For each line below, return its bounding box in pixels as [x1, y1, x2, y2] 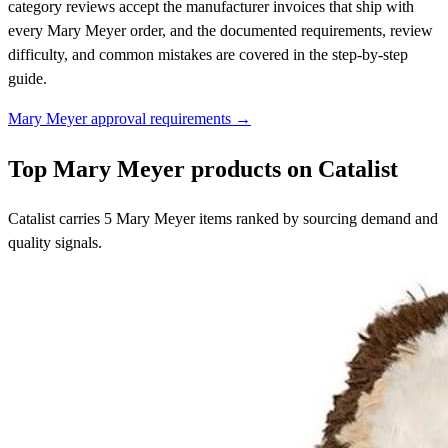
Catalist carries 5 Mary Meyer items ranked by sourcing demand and [8, 210, 438, 228]
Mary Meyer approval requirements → [8, 110, 251, 128]
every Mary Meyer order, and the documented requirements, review [8, 22, 433, 40]
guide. [8, 70, 47, 88]
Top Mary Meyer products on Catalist [8, 156, 398, 183]
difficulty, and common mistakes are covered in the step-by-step [8, 46, 408, 64]
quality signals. [8, 234, 102, 252]
